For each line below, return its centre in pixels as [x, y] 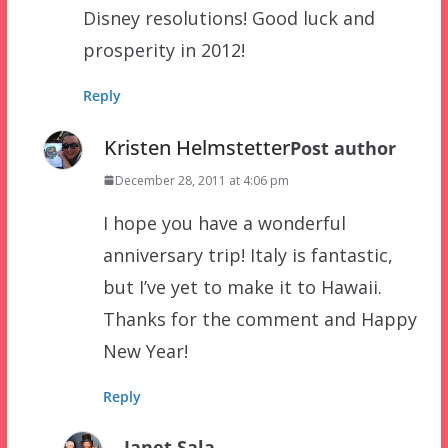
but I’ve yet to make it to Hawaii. [242, 286]
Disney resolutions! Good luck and [228, 17]
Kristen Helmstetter [196, 147]
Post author [342, 147]
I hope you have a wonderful [224, 222]
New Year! [145, 350]
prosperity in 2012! [163, 49]
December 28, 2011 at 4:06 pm [201, 180]
